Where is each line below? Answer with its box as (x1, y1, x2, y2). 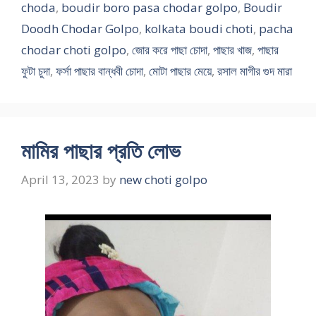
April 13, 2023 (21, 171, 99, 188)
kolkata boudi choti (145, 20, 253, 37)
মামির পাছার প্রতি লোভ (21, 135, 181, 165)
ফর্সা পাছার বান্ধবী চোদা (56, 62, 143, 79)
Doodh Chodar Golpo (21, 20, 139, 37)
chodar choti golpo (21, 41, 126, 58)
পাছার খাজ (213, 41, 252, 58)
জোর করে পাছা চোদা (132, 41, 207, 58)
